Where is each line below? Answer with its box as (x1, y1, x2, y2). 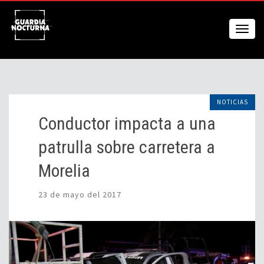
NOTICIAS (217, 98, 248, 106)
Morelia (38, 160, 90, 181)
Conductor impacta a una (38, 113, 216, 134)
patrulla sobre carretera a (38, 137, 215, 157)
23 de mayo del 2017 (38, 189, 121, 200)
